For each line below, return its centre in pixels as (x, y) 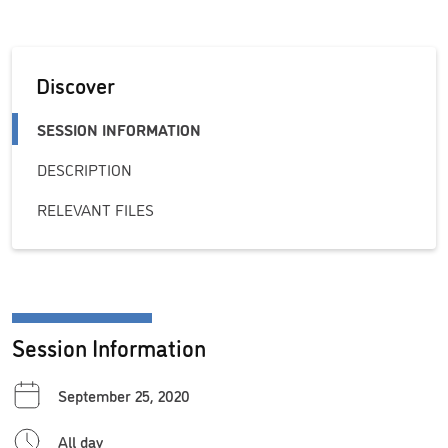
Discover (75, 84)
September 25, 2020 (124, 394)
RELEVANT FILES (96, 209)
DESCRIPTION (85, 169)
